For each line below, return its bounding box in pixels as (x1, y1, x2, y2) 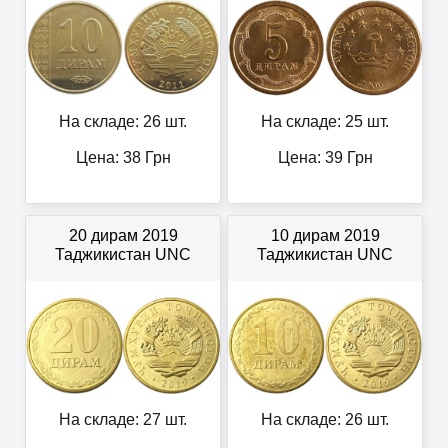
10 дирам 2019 (270, 227, 380, 245)
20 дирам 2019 (68, 227, 178, 245)
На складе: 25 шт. (261, 113, 389, 131)
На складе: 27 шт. (59, 411, 187, 429)
